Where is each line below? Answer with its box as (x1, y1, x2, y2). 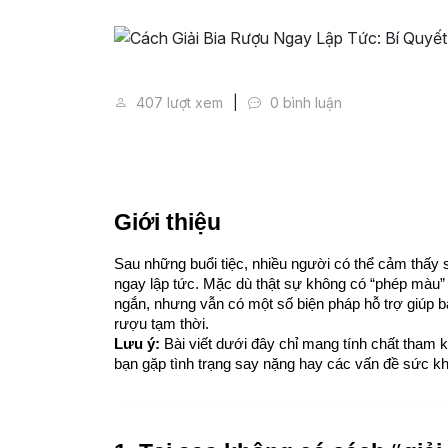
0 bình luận (266, 93, 342, 111)
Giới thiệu (114, 208, 221, 235)
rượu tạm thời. (114, 315, 209, 332)
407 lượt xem (132, 93, 223, 111)
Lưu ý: (114, 335, 160, 352)
